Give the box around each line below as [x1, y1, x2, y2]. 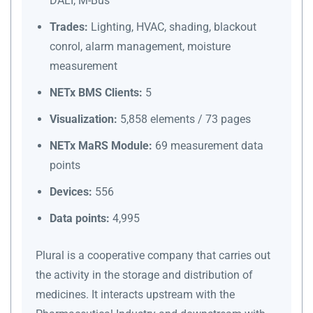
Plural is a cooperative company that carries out [36, 248, 270, 262]
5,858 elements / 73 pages [117, 112, 251, 126]
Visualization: [50, 112, 117, 126]
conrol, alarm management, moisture [50, 39, 231, 53]
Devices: [50, 184, 92, 198]
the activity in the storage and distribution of [36, 268, 253, 282]
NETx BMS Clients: [50, 85, 143, 99]
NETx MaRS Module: [50, 138, 152, 152]
